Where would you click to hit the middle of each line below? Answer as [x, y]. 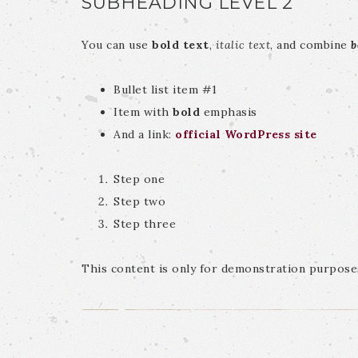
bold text [181, 45]
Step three [145, 224]
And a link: [144, 134]
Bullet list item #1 [165, 89]
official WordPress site [246, 134]
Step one [139, 179]
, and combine [310, 45]
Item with [143, 112]
